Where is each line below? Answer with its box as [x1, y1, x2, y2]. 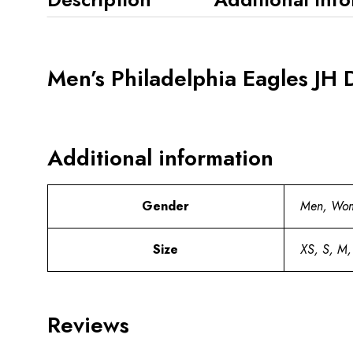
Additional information [46, 141, 273, 174]
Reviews [46, 308, 129, 341]
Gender [142, 196, 189, 215]
